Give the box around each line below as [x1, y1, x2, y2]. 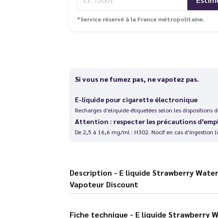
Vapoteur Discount [69, 179, 138, 189]
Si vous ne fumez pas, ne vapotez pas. [74, 74, 199, 83]
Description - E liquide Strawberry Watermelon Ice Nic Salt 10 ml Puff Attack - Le [69, 167, 114, 178]
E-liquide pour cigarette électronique [74, 94, 198, 104]
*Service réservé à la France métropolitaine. [76, 15, 204, 23]
